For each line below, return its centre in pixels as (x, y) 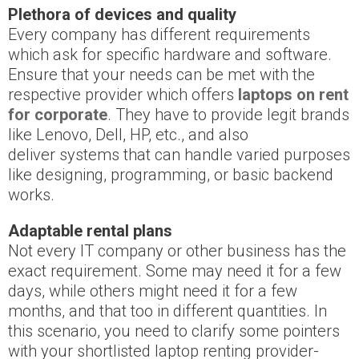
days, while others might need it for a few (153, 291)
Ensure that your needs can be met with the (161, 75)
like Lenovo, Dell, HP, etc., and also (128, 135)
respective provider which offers (123, 95)
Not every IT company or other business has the (177, 251)
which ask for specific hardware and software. (170, 55)
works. (31, 195)
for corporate (58, 115)
